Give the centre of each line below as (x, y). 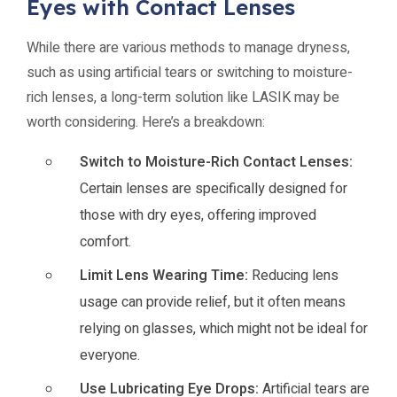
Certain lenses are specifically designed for (214, 189)
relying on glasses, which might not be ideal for (224, 329)
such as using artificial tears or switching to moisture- (190, 73)
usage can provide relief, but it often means (213, 302)
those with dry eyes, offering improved (198, 215)
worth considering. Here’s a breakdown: (146, 122)
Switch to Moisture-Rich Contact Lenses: (216, 162)
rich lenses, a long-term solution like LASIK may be (183, 97)
